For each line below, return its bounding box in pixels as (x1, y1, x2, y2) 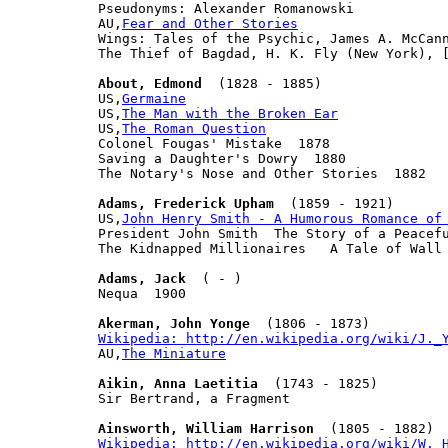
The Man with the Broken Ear (122, 105, 338, 121)
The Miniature (122, 345, 226, 361)
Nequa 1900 (98, 285, 186, 301)
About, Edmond (98, 75, 202, 91)
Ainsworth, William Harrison (98, 420, 314, 436)
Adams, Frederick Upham (98, 195, 274, 211)
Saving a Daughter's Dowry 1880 (98, 150, 346, 166)
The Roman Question (122, 120, 266, 136)
